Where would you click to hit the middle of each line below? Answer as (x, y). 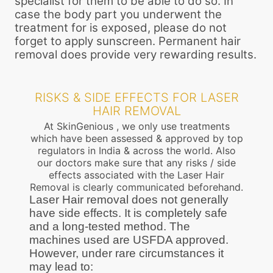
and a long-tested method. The (110, 226)
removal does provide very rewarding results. (136, 54)
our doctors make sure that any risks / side (136, 162)
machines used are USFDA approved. (129, 239)
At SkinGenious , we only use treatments (136, 126)
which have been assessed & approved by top (136, 138)
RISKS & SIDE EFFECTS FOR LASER (136, 97)
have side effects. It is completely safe (128, 213)
